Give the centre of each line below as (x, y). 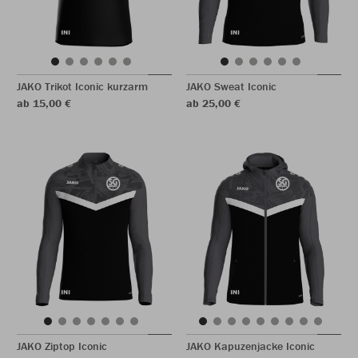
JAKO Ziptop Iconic (62, 346)
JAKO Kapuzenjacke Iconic (251, 346)
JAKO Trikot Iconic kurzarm (82, 86)
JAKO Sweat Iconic (231, 86)
